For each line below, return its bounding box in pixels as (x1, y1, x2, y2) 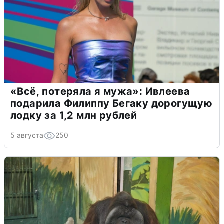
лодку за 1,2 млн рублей (10, 109, 137, 121)
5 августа (10, 130, 43, 139)
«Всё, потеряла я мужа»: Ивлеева (10, 85, 190, 97)
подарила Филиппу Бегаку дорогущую (10, 97, 213, 109)
